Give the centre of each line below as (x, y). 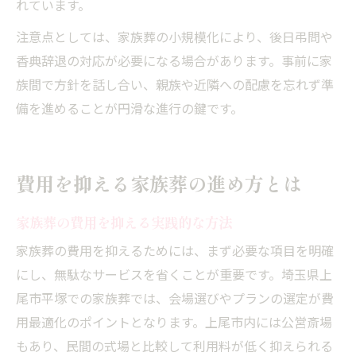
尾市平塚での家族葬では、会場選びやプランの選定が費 (175, 300)
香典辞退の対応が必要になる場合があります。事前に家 (174, 62)
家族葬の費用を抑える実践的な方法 (124, 222)
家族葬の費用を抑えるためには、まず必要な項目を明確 (175, 252)
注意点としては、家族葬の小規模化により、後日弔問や (174, 38)
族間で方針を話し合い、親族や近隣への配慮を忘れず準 (175, 86)
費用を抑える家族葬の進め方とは (159, 183)
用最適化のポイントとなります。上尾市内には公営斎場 (174, 323)
